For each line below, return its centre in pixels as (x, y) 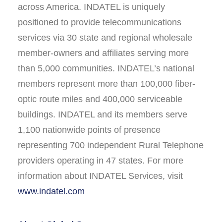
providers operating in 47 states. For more (101, 161)
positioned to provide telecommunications (100, 22)
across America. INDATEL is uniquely (91, 7)
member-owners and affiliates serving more (103, 53)
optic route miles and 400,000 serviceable (100, 99)
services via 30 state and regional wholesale (105, 38)
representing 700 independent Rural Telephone (111, 145)
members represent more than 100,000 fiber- (107, 84)
